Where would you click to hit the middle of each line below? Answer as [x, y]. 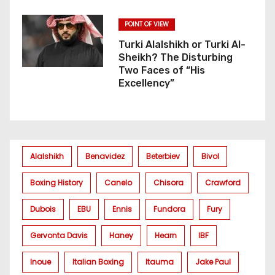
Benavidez [105, 156]
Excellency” [146, 83]
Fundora [169, 209]
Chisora [168, 182]
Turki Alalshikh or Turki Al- [182, 44]
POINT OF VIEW [146, 24]
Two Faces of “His [161, 70]
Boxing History [56, 182]
